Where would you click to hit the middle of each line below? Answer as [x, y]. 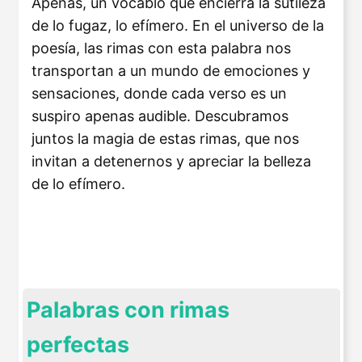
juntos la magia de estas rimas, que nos [165, 138]
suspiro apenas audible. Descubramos [160, 116]
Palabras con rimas [128, 309]
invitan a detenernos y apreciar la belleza [171, 161]
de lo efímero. [78, 183]
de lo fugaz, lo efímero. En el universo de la [178, 25]
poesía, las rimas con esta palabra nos [161, 48]
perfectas [78, 344]
